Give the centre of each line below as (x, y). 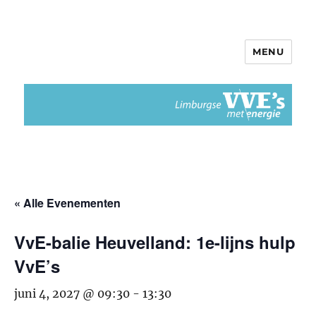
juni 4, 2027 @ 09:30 (72, 294)
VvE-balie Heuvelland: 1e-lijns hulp (155, 242)
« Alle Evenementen (67, 203)
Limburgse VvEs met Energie (148, 62)
